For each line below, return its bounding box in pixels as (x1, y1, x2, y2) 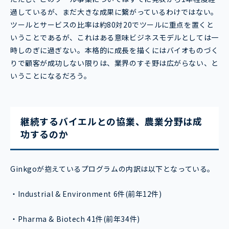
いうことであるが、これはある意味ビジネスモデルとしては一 (10, 32, 219, 42)
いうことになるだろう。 (10, 70, 91, 81)
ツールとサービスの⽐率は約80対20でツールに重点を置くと (10, 19, 214, 30)
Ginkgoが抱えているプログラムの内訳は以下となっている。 (10, 163, 215, 174)
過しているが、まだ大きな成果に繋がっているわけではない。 (10, 6, 218, 17)
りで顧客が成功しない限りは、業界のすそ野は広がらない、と (10, 57, 219, 68)
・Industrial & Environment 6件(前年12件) (10, 188, 162, 199)
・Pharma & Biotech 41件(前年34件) (10, 213, 140, 224)
